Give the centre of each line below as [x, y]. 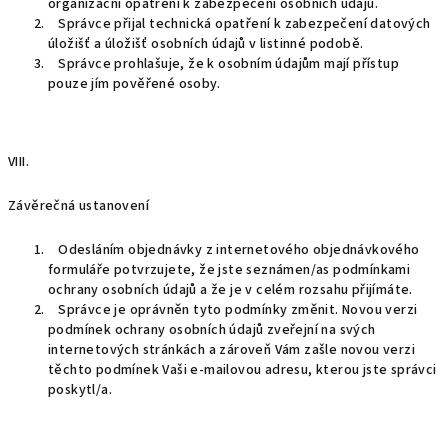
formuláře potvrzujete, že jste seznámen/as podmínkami [229, 270]
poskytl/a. [80, 390]
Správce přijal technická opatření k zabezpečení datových [239, 24]
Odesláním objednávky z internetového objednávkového [234, 250]
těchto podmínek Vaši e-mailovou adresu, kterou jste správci [242, 370]
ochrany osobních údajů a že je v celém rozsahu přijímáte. [230, 290]
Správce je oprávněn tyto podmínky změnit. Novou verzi [233, 310]
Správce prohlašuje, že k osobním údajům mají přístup [223, 64]
